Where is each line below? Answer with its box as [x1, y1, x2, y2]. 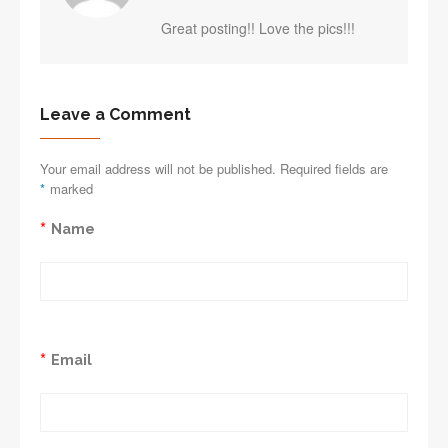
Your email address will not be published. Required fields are [40, 159, 388, 179]
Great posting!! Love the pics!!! [161, 18, 355, 39]
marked [50, 179, 93, 199]
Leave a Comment [40, 105, 191, 125]
